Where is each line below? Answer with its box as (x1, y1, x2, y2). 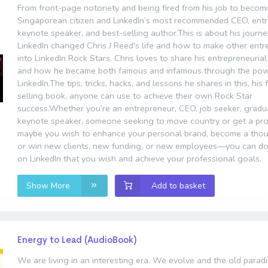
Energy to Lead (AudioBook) (17, 234, 136, 246)
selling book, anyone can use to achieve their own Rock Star (17, 89, 252, 102)
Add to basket (151, 179, 206, 191)
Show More (26, 179, 73, 191)
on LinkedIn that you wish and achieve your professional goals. (17, 152, 261, 165)
